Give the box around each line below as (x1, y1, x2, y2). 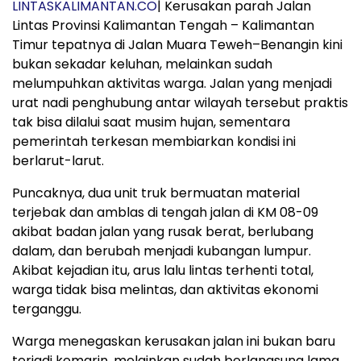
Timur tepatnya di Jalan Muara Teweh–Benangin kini (12, 35, 342, 55)
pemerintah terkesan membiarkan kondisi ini (12, 132, 296, 151)
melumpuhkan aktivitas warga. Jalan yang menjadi (12, 74, 332, 93)
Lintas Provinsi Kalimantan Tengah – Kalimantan (12, 16, 314, 35)
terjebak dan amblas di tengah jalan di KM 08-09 (12, 203, 318, 222)
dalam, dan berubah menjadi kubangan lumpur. (12, 242, 311, 261)
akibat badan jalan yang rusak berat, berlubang (12, 222, 313, 242)
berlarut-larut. (12, 151, 104, 171)
